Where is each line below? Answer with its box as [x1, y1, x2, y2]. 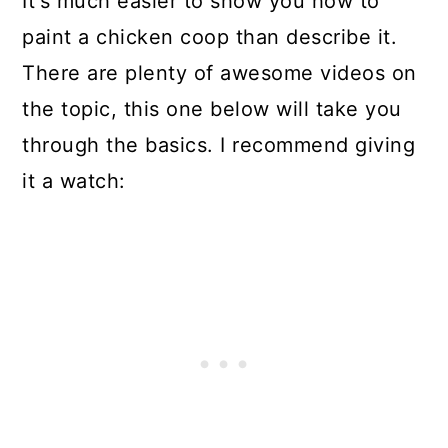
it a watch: [22, 169, 126, 193]
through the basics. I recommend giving [22, 133, 416, 157]
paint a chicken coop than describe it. [22, 25, 398, 49]
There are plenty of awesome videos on [22, 61, 417, 85]
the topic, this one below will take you [22, 97, 402, 121]
